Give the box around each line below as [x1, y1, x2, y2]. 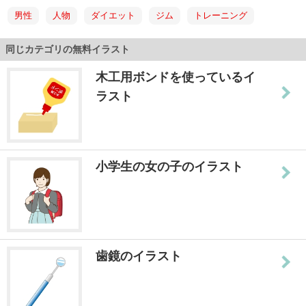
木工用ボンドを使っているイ [96, 70, 255, 84]
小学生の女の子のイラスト [96, 159, 243, 173]
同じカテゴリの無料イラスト [5, 44, 130, 55]
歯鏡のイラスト [96, 249, 182, 263]
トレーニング [194, 10, 248, 20]
